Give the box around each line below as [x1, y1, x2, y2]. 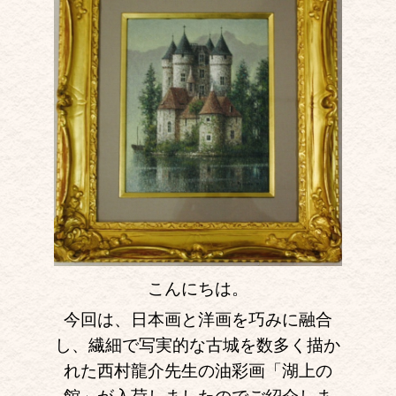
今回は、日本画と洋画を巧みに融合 [63, 308, 332, 330]
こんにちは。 [147, 278, 248, 299]
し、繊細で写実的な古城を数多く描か [55, 334, 341, 355]
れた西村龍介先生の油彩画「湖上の [63, 360, 332, 381]
